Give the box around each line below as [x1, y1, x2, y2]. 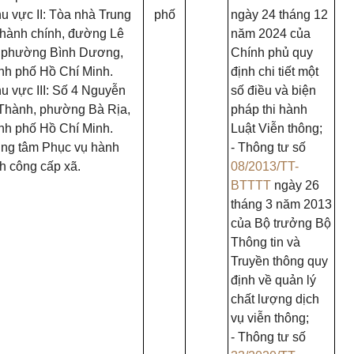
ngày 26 [271, 179, 319, 192]
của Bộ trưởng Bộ [231, 217, 331, 230]
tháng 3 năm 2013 [231, 198, 332, 211]
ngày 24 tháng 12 [231, 8, 328, 21]
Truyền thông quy [231, 254, 328, 268]
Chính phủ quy [231, 46, 313, 59]
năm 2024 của [231, 27, 311, 40]
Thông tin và [231, 235, 300, 249]
